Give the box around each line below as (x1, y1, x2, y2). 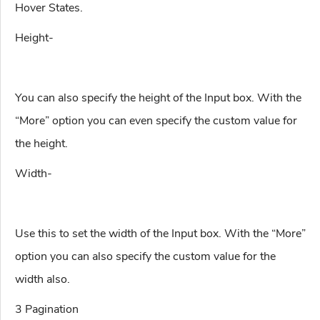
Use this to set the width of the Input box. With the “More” (15, 226, 306, 242)
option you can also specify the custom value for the (15, 249, 276, 265)
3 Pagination (15, 301, 79, 318)
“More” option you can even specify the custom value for (15, 113, 297, 129)
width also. (15, 271, 70, 288)
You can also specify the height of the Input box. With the (15, 90, 301, 106)
